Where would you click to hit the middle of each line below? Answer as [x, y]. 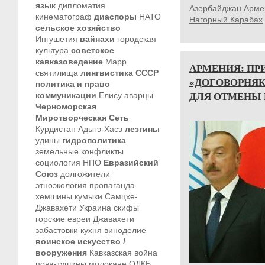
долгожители [85, 174]
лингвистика [107, 73]
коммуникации [66, 95]
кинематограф [64, 17]
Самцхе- [121, 196]
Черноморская [66, 106]
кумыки [88, 196]
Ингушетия [56, 39]
